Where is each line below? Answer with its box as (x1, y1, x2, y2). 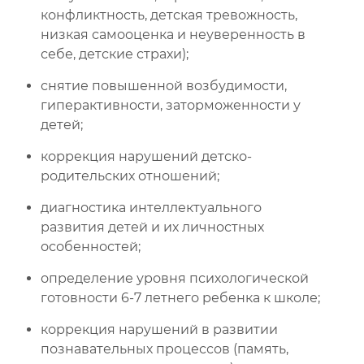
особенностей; (41, 239, 141, 254)
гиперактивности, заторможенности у (41, 97, 301, 113)
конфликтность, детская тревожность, (41, 7, 297, 23)
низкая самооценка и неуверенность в (41, 27, 305, 42)
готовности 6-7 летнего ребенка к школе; (41, 290, 320, 305)
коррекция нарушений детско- (41, 149, 252, 164)
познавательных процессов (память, (41, 341, 288, 357)
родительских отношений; (41, 168, 219, 184)
